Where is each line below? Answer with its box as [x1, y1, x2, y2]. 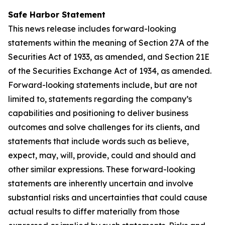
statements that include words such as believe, [8, 136, 189, 146]
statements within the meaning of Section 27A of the [8, 38, 209, 48]
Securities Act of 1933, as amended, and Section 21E [8, 52, 209, 62]
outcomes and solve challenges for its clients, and [8, 122, 200, 132]
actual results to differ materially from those [8, 206, 180, 216]
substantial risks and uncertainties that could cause [8, 192, 207, 202]
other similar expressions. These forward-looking [8, 164, 195, 174]
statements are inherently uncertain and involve [8, 178, 193, 188]
